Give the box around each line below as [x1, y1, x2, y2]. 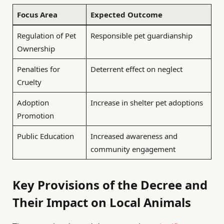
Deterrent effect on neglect [90, 64, 182, 74]
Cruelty [16, 77, 41, 87]
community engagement [90, 144, 175, 154]
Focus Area [16, 9, 57, 20]
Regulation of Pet [16, 30, 76, 41]
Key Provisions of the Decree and [12, 176, 207, 193]
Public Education [16, 131, 74, 141]
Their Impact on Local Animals [12, 193, 191, 210]
